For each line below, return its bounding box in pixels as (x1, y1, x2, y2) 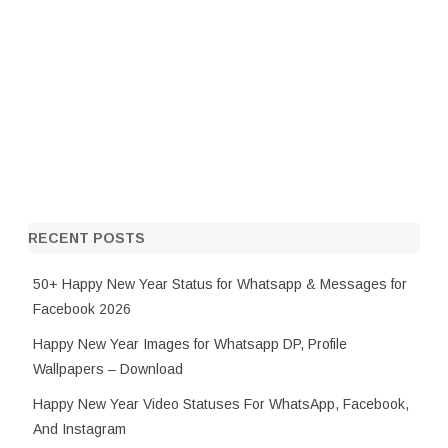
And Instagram (33, 421, 126, 438)
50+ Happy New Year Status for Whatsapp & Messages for (33, 276, 407, 293)
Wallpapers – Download (33, 361, 183, 378)
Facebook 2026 (33, 301, 131, 318)
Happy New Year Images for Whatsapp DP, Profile (33, 336, 347, 353)
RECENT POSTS (28, 230, 145, 247)
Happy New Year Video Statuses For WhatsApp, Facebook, (33, 396, 409, 413)
